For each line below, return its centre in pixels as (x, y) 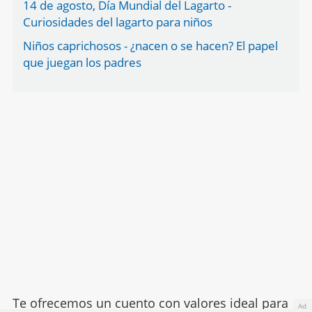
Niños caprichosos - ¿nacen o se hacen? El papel (150, 46)
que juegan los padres (82, 63)
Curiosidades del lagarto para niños (117, 22)
